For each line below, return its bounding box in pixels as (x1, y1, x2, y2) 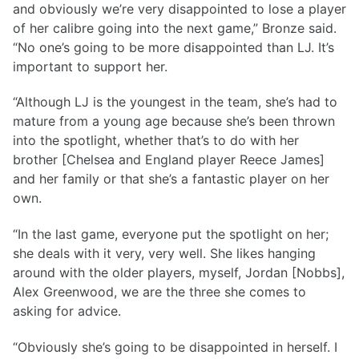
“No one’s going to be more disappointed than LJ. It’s (13, 38, 334, 55)
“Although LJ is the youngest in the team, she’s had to (13, 94, 337, 111)
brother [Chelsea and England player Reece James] (13, 151, 325, 168)
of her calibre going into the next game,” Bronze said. (13, 19, 337, 36)
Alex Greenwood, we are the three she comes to (13, 284, 306, 301)
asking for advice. (13, 303, 121, 320)
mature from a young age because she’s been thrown (13, 113, 335, 130)
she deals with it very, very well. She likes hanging (13, 245, 316, 262)
